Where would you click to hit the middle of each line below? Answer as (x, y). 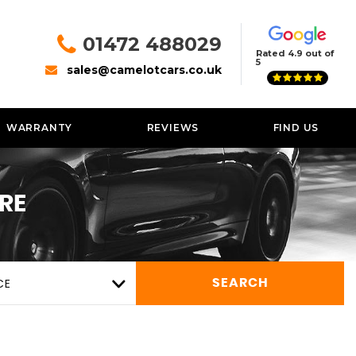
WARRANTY (39, 128)
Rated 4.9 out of (295, 53)
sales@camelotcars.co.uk (144, 70)
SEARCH (240, 283)
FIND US (296, 128)
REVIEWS (173, 128)
